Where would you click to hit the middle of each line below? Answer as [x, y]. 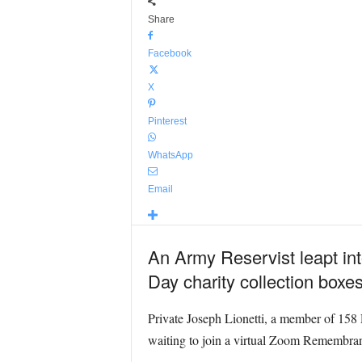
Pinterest [167, 121]
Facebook [169, 53]
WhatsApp [170, 155]
